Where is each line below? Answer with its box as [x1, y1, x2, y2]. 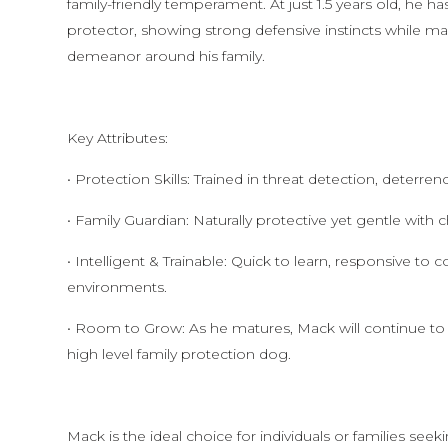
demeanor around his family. [67, 47, 266, 65]
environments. [67, 278, 168, 296]
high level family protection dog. [67, 345, 292, 363]
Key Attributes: [67, 129, 169, 147]
